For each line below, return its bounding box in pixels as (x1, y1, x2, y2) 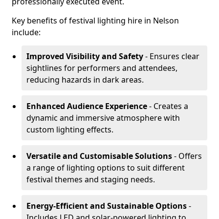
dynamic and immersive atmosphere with (26, 112, 180, 123)
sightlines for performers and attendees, (26, 63, 177, 73)
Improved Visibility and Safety (26, 51, 143, 62)
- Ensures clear (143, 51, 199, 62)
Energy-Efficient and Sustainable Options (26, 200, 187, 211)
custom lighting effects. (26, 124, 113, 135)
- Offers (172, 151, 202, 161)
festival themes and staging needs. (26, 174, 155, 185)
